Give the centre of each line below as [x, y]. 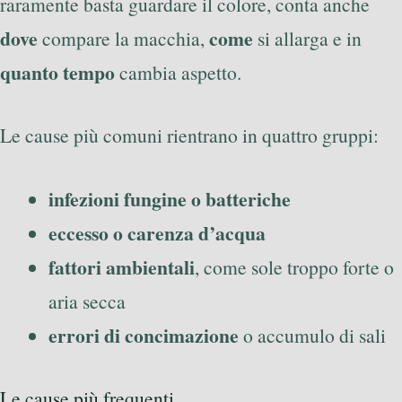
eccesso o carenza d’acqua [157, 232]
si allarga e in [307, 38]
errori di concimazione [144, 335]
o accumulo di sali [312, 335]
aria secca [87, 301]
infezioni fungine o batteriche [170, 198]
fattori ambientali [122, 267]
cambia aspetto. [178, 72]
